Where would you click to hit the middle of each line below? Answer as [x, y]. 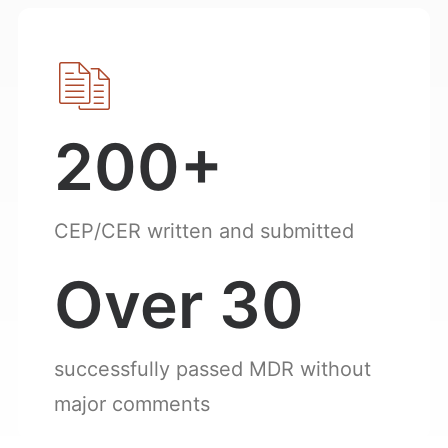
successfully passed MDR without [212, 369]
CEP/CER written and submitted [204, 231]
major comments [132, 404]
